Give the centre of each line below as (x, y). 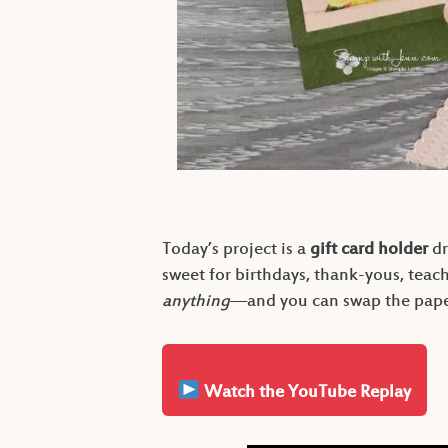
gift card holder (369, 250)
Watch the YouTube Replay (305, 393)
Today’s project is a (236, 250)
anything (196, 302)
